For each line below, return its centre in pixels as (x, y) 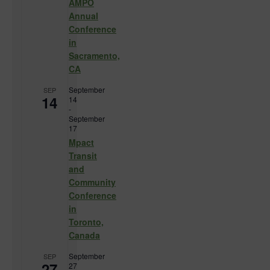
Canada (84, 235)
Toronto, (86, 222)
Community (92, 182)
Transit (83, 156)
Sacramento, (94, 56)
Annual (83, 16)
